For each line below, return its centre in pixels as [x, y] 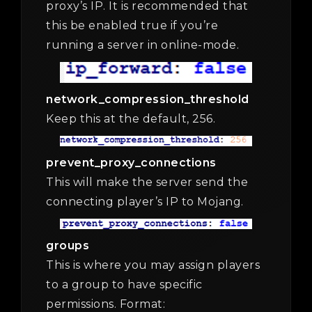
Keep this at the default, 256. [131, 119]
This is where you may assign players [153, 265]
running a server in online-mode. [142, 45]
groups [68, 246]
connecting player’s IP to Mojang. [145, 202]
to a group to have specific [124, 285]
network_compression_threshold [148, 100]
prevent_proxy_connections [131, 163]
